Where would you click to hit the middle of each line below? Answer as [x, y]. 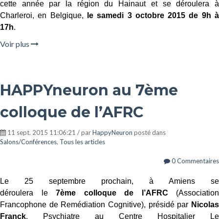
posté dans [149, 132]
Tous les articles [82, 142]
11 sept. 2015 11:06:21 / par [49, 132]
